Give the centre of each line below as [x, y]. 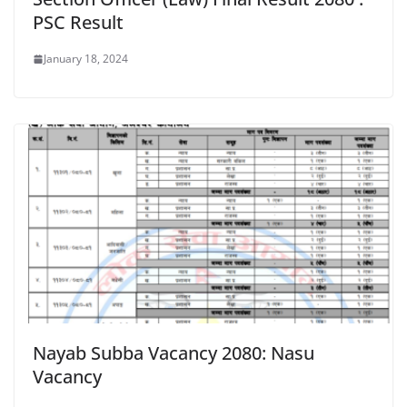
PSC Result [78, 23]
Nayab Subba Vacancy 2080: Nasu [174, 352]
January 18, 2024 [86, 59]
